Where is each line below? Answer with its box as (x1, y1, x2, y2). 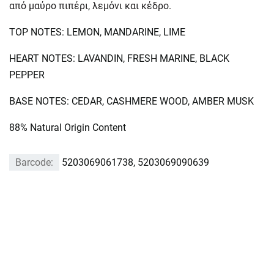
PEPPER (9, 69, 45, 81)
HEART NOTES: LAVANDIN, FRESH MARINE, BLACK (9, 53, 229, 64)
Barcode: (15, 157, 53, 168)
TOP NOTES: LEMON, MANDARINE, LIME (9, 26, 185, 38)
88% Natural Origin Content (9, 122, 126, 133)
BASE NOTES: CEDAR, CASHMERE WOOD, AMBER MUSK (9, 95, 254, 107)
